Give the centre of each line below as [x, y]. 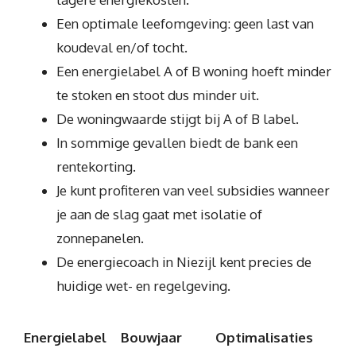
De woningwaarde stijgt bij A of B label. [178, 119]
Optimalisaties [264, 337]
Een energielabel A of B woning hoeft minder [194, 71]
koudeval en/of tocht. [122, 47]
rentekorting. [96, 166]
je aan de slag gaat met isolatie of [159, 214]
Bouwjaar [151, 337]
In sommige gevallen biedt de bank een [177, 143]
